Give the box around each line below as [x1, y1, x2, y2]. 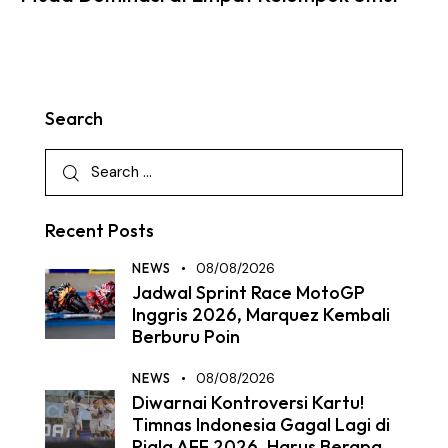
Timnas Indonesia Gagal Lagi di [132, 413, 390, 437]
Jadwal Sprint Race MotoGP [132, 280, 365, 304]
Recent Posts [45, 218, 154, 242]
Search [45, 106, 103, 130]
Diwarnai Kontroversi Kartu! [132, 391, 364, 415]
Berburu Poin [132, 324, 240, 348]
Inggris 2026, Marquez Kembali [132, 302, 390, 326]
